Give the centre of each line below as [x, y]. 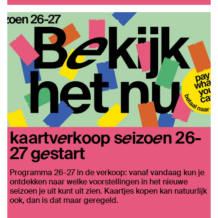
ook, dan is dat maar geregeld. [64, 200]
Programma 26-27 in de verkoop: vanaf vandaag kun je [107, 172]
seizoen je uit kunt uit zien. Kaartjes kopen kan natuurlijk [108, 191]
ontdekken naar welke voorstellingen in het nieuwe [99, 182]
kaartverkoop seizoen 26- [106, 137]
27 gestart [47, 152]
